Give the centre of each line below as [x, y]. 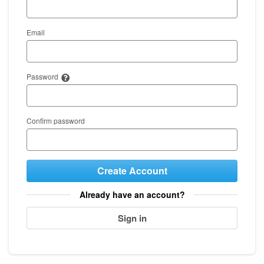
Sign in [132, 218]
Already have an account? [132, 195]
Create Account [132, 171]
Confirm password [56, 121]
